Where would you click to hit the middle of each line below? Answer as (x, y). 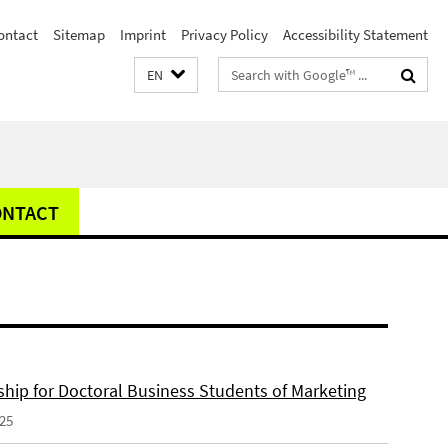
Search (240, 70)
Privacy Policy (224, 34)
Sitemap (79, 34)
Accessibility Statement (355, 34)
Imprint (143, 34)
